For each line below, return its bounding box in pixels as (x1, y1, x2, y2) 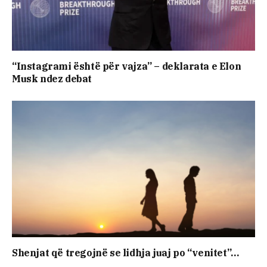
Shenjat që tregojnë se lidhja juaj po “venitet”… (12, 247, 239, 259)
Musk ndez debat (12, 72, 92, 85)
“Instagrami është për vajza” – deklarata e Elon (12, 60, 241, 72)
